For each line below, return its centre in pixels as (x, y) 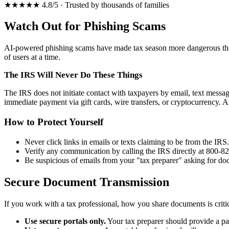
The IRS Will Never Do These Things (73, 75)
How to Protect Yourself (54, 122)
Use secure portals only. (65, 221)
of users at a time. (32, 57)
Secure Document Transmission (87, 182)
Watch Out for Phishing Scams (85, 26)
